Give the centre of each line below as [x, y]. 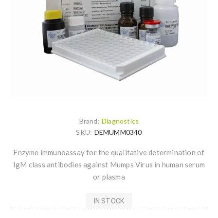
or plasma [109, 177]
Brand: [89, 121]
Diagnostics [120, 121]
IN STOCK [109, 201]
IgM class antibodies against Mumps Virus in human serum [109, 165]
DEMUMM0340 [118, 132]
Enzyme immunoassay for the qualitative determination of [109, 153]
